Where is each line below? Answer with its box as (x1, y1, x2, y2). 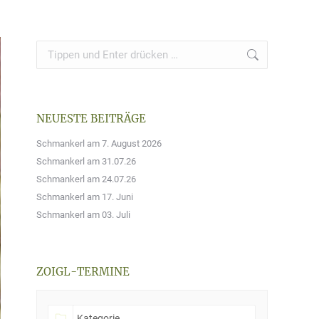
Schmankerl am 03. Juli (36, 209, 130, 220)
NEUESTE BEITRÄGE (36, 112, 146, 125)
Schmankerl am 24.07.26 (36, 174, 136, 184)
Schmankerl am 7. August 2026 (36, 138, 162, 149)
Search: (36, 42, 67, 53)
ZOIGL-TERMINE (36, 265, 130, 278)
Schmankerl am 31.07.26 (36, 156, 136, 167)
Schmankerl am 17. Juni (36, 192, 133, 202)
